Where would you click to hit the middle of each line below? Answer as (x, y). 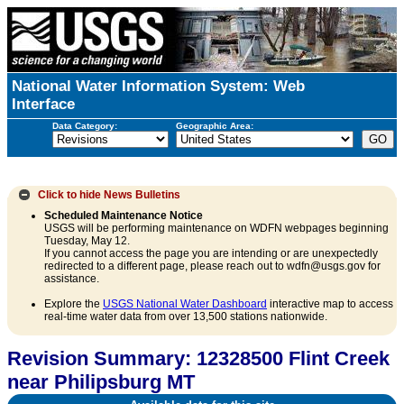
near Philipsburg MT (101, 382)
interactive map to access (330, 304)
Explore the (73, 304)
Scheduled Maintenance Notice (124, 216)
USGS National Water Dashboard (185, 304)
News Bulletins (142, 194)
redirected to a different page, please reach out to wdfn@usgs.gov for (212, 266)
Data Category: (84, 125)
